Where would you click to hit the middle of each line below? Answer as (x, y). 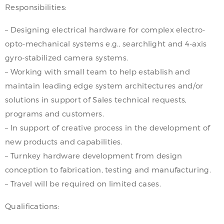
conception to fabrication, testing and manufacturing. (108, 169)
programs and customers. (54, 113)
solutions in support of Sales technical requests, (96, 99)
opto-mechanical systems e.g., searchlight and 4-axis (106, 43)
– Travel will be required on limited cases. (83, 183)
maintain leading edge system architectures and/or (104, 85)
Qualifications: (32, 206)
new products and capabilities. (64, 141)
